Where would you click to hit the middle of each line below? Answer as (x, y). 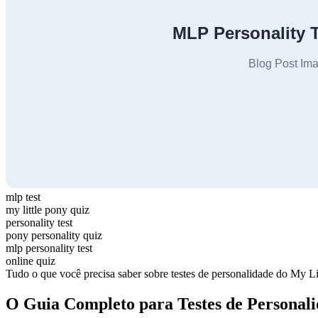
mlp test (23, 197)
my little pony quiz (48, 209)
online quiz (31, 261)
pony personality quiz (54, 235)
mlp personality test (49, 248)
